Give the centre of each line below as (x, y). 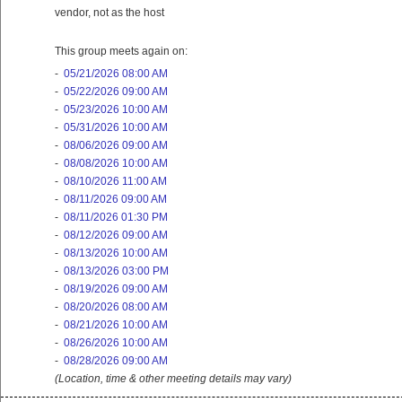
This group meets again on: (121, 52)
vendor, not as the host (109, 13)
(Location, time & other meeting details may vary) (173, 379)
